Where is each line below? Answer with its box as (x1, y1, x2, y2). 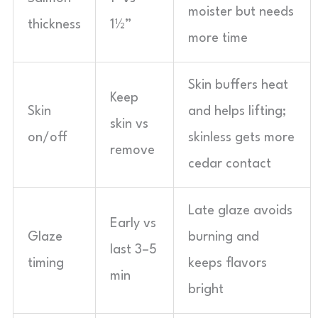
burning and (188, 231, 259, 243)
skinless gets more (188, 131, 295, 144)
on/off (28, 131, 67, 144)
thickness (28, 18, 81, 31)
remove (110, 144, 155, 157)
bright (188, 283, 224, 296)
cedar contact (188, 158, 271, 170)
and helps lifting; (188, 105, 286, 118)
